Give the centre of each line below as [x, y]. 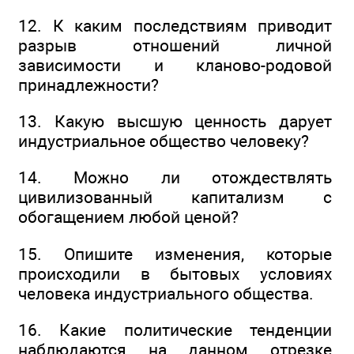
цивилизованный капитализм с [175, 198]
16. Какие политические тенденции [175, 330]
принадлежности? [88, 85]
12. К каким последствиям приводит [175, 25]
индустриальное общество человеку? [164, 141]
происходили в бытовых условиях [175, 273]
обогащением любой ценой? [128, 217]
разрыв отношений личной [175, 45]
